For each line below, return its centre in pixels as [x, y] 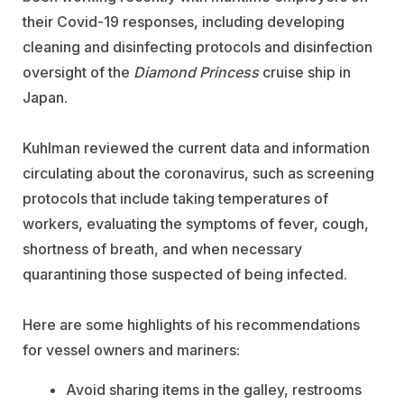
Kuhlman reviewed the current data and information [196, 148]
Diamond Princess [196, 73]
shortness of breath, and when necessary [162, 249]
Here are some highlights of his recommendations [191, 325]
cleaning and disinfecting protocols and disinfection [197, 47]
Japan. [45, 98]
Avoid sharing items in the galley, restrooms [214, 390]
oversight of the [78, 73]
